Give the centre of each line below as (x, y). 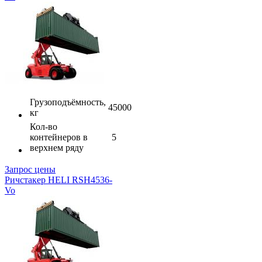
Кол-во (44, 126)
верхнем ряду (57, 147)
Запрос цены (30, 169)
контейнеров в (59, 137)
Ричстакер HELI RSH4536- (58, 180)
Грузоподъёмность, (68, 102)
